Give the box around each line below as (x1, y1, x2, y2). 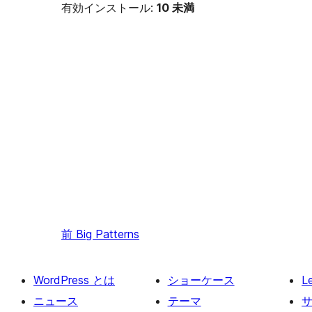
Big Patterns (76, 227, 139, 242)
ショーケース (167, 273, 235, 288)
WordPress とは (33, 273, 115, 288)
